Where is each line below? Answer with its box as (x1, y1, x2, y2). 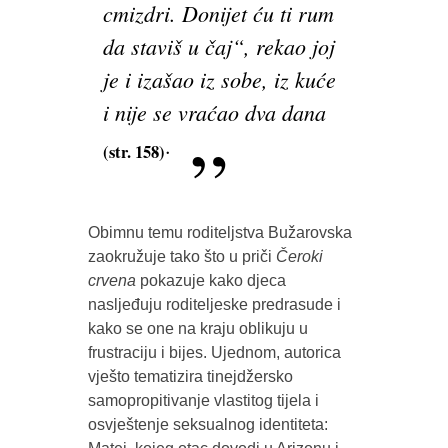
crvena (87, 271, 136, 289)
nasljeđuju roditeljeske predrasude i (87, 295, 341, 313)
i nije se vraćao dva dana (102, 97, 326, 128)
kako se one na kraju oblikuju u (87, 319, 308, 337)
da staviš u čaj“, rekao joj (102, 31, 335, 62)
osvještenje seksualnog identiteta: (87, 415, 328, 433)
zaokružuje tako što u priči (87, 247, 276, 265)
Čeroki (275, 247, 323, 265)
